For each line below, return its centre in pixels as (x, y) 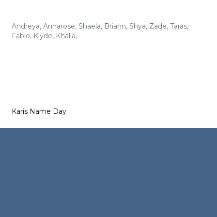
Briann (115, 26)
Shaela (90, 26)
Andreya (26, 26)
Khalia (66, 36)
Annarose (59, 26)
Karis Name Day (39, 111)
